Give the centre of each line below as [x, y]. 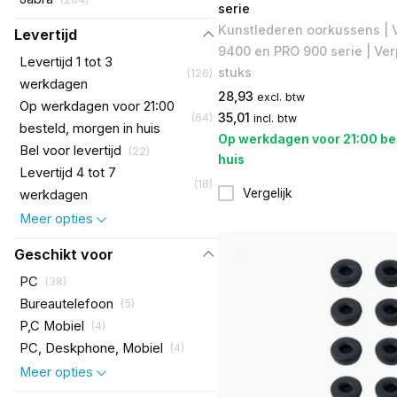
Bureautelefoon [66, 304]
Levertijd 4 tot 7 [67, 173]
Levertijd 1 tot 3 [66, 62]
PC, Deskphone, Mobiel [91, 348]
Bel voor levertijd [70, 151]
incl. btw [275, 119]
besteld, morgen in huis [90, 129]
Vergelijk [267, 193]
